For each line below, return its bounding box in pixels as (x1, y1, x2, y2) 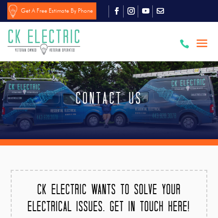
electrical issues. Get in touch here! (28, 201, 190, 212)
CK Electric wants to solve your (37, 184, 181, 195)
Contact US (75, 91, 143, 104)
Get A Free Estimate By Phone (21, 7, 93, 14)
